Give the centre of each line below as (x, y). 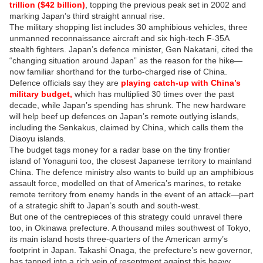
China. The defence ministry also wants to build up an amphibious (131, 172)
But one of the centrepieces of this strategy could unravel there (126, 216)
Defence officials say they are (65, 82)
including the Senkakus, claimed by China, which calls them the (127, 127)
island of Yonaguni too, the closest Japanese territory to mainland (131, 161)
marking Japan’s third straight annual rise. (88, 16)
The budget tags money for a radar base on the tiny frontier (120, 149)
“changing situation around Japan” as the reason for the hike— (126, 60)
